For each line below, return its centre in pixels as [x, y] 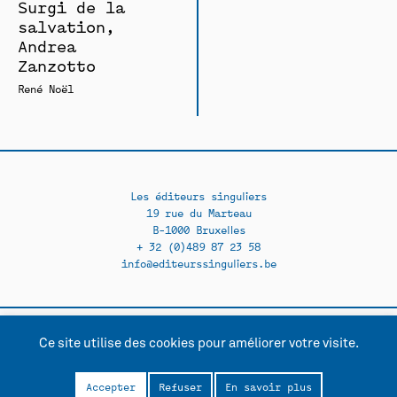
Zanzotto [57, 65]
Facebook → [145, 352]
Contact [99, 372]
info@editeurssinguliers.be [198, 262]
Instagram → [231, 352]
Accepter [110, 386]
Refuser [180, 386]
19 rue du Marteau [198, 212]
